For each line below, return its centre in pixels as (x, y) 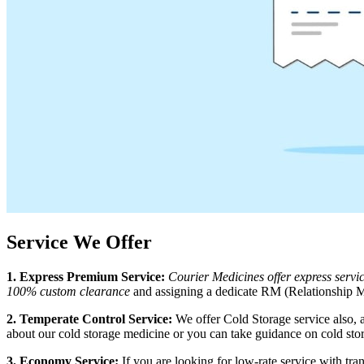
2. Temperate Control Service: (89, 319)
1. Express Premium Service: (86, 277)
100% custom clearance (68, 292)
